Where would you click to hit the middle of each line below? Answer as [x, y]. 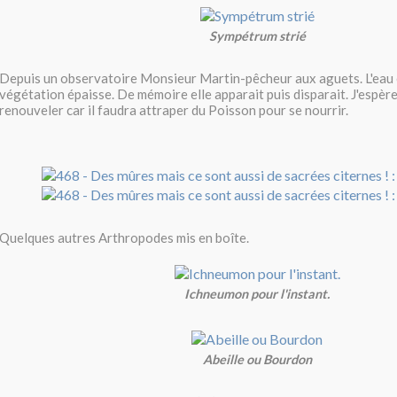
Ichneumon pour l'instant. [257, 294]
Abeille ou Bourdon [257, 359]
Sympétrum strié [257, 35]
